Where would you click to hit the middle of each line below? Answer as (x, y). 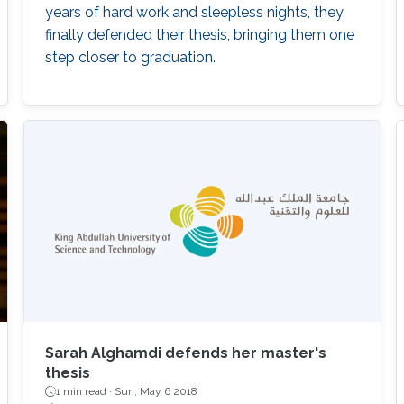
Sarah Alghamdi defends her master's (185, 353)
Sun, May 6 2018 (156, 392)
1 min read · (85, 392)
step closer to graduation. (130, 57)
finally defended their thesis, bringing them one (199, 34)
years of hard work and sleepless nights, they (194, 12)
